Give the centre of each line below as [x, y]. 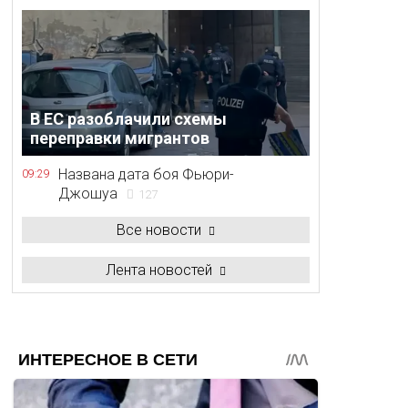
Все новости [159, 230]
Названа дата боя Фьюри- [146, 174]
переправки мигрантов [120, 138]
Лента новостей [159, 270]
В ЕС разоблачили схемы [129, 118]
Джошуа [88, 194]
